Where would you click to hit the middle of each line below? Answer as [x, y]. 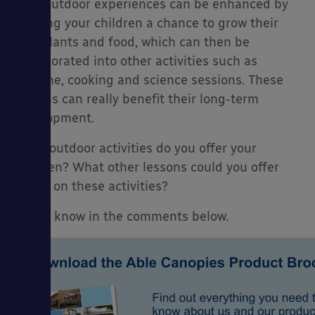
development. [54, 118]
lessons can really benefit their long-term [136, 99]
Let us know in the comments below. [121, 217]
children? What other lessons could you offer [147, 168]
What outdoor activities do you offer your [135, 149]
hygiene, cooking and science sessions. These [149, 81]
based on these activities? [91, 187]
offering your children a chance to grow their [146, 24]
